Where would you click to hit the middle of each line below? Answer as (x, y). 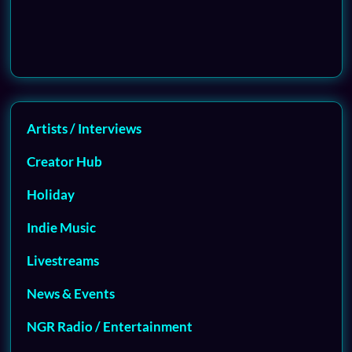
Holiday (50, 195)
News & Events (70, 294)
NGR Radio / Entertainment (109, 327)
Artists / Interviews (84, 129)
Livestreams (62, 261)
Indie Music (61, 228)
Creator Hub (64, 162)
